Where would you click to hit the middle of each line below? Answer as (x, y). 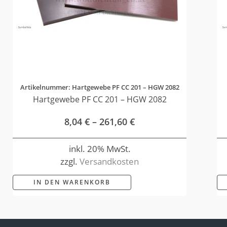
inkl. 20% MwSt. (100, 148)
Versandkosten (109, 161)
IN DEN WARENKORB (72, 182)
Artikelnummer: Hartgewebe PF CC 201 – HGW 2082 (100, 87)
